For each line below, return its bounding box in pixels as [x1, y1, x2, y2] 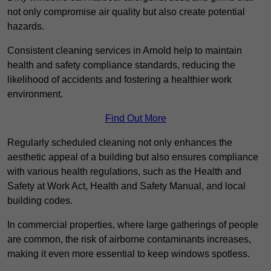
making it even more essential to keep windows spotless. [7, 248, 250, 259]
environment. [7, 88, 63, 99]
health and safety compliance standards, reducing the [7, 59, 235, 70]
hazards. [7, 21, 44, 31]
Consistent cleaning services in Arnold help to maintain [7, 45, 242, 56]
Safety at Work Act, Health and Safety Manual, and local [7, 180, 246, 191]
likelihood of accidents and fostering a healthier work [7, 74, 232, 85]
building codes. [7, 195, 73, 206]
